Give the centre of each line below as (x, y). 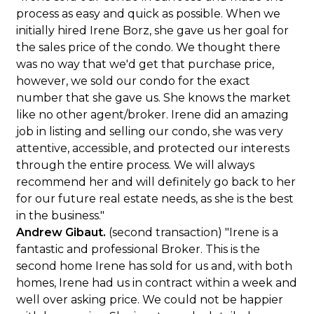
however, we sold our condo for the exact (134, 81)
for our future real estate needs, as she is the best (155, 199)
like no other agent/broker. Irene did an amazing (153, 115)
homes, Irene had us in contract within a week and (157, 283)
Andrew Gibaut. (63, 232)
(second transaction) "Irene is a (194, 232)
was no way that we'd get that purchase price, (145, 64)
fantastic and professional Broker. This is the (138, 249)
